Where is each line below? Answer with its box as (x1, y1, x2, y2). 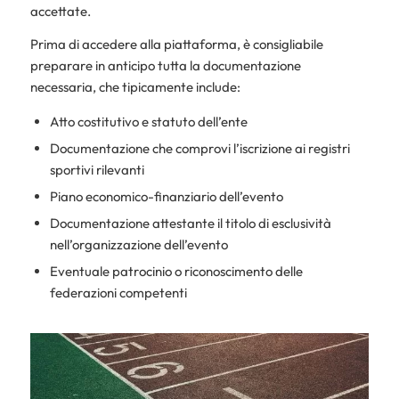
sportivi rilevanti (49, 161, 144, 179)
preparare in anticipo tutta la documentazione (29, 56, 301, 74)
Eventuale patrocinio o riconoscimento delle (49, 263, 303, 281)
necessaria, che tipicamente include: (29, 77, 240, 95)
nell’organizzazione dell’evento (49, 236, 228, 254)
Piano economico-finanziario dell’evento (49, 188, 283, 206)
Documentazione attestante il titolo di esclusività (49, 215, 331, 232)
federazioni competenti (49, 284, 187, 302)
